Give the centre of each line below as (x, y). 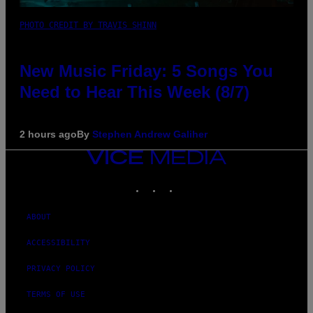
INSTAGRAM (183, 181)
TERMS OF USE (56, 294)
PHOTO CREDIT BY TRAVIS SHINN (88, 25)
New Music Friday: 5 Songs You (146, 71)
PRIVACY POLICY (61, 268)
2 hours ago (48, 134)
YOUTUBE (212, 181)
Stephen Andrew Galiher (150, 134)
